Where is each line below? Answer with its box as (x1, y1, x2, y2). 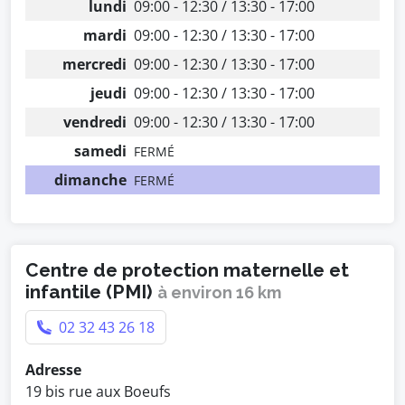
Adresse (25, 360, 81, 380)
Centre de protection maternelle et (25, 259, 349, 281)
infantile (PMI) (25, 280, 157, 303)
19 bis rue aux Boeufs (25, 381, 171, 401)
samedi (74, 141, 127, 161)
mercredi (62, 54, 127, 74)
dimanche (54, 170, 127, 190)
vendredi (63, 112, 127, 132)
